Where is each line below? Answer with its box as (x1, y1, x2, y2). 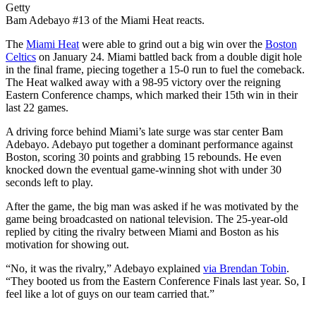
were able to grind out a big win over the (79, 38, 265, 51)
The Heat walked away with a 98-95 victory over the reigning (6, 76, 281, 89)
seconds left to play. (6, 176, 93, 189)
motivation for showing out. (6, 238, 129, 251)
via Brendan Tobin (203, 262, 286, 275)
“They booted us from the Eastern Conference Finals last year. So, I (6, 275, 305, 288)
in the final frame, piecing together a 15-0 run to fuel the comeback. (6, 63, 305, 76)
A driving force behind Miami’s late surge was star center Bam (6, 126, 283, 138)
